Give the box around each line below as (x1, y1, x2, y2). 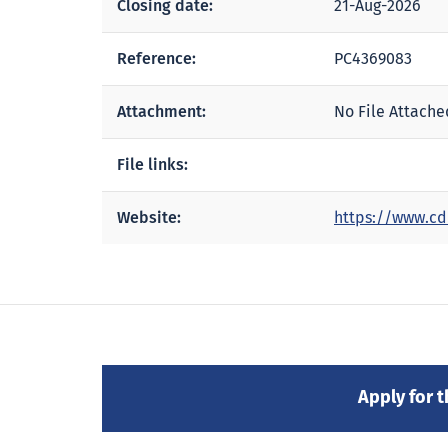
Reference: (117, 49, 196, 68)
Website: (117, 208, 181, 227)
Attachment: (117, 102, 206, 121)
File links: (117, 155, 188, 174)
